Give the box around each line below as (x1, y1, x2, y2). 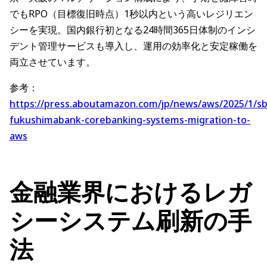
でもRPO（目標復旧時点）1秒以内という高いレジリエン (10, 7, 253, 21)
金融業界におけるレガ (10, 175, 252, 209)
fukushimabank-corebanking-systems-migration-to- (10, 113, 250, 127)
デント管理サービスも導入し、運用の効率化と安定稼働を (10, 39, 257, 53)
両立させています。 (10, 55, 95, 69)
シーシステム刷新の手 (10, 204, 252, 237)
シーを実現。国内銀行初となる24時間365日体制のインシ (10, 23, 256, 37)
